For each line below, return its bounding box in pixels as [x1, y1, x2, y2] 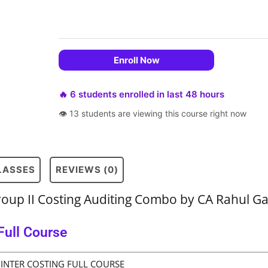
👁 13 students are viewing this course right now [59, 108, 247, 118]
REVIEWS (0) [55, 164, 118, 176]
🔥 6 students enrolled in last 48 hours [59, 88, 225, 100]
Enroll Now [113, 54, 160, 66]
